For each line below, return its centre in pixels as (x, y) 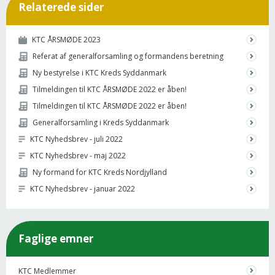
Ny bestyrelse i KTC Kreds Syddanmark (99, 73)
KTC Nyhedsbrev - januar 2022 (83, 189)
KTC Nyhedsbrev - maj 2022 (78, 156)
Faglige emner (56, 238)
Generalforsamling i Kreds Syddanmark (101, 123)
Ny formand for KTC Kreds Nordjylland (100, 172)
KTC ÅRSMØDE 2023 (66, 40)
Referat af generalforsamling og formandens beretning (128, 56)
